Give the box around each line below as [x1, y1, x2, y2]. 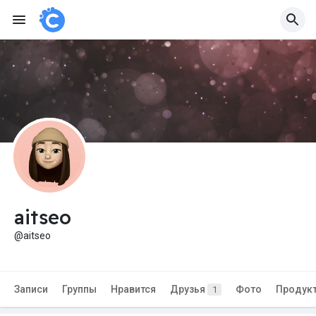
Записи [14, 284, 48, 296]
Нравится [111, 284, 156, 296]
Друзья [170, 284, 207, 296]
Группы [62, 284, 97, 296]
